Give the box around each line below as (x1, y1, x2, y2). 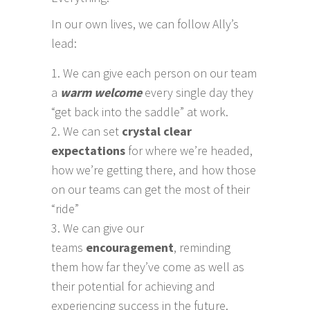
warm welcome (60, 84, 142, 100)
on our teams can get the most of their (51, 181, 250, 197)
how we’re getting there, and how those (51, 161, 256, 178)
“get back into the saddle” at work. (51, 103, 228, 120)
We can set (63, 122, 122, 139)
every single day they (142, 84, 253, 100)
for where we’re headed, (125, 142, 253, 158)
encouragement (86, 239, 174, 255)
